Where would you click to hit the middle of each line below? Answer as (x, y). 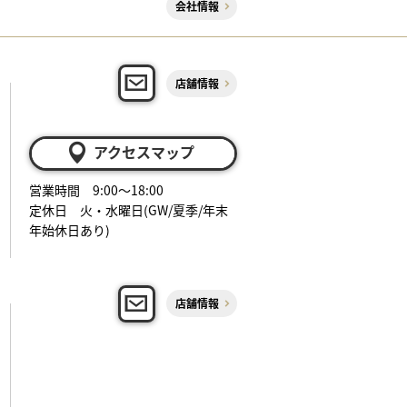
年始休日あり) (69, 229)
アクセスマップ (144, 152)
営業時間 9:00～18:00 (96, 189)
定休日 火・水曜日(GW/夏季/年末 (129, 209)
